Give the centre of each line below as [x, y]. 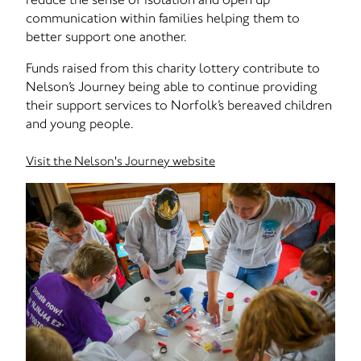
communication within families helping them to [163, 18]
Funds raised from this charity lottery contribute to [173, 68]
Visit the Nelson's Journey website [120, 161]
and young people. [80, 123]
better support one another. [106, 36]
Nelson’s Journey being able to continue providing [172, 86]
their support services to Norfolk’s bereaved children [179, 105]
